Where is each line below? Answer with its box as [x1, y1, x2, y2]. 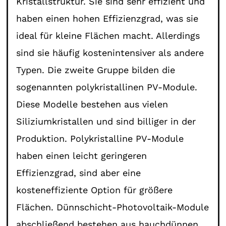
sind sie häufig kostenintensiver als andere [16, 47, 204, 58]
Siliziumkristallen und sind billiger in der [16, 116, 196, 127]
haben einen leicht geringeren [16, 150, 147, 161]
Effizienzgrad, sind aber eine [16, 167, 141, 178]
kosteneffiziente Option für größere [16, 184, 173, 195]
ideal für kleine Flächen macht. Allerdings [16, 30, 200, 41]
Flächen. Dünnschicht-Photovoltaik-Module [16, 201, 209, 212]
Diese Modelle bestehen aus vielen [16, 98, 168, 109]
